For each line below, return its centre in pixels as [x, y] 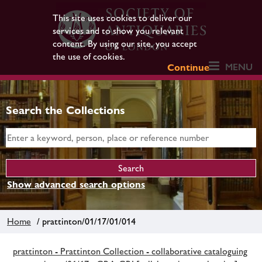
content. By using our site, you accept [125, 44]
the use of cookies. [89, 56]
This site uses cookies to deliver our [122, 18]
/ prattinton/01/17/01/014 [84, 221]
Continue [189, 68]
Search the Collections [65, 110]
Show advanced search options [76, 185]
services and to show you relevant [118, 31]
